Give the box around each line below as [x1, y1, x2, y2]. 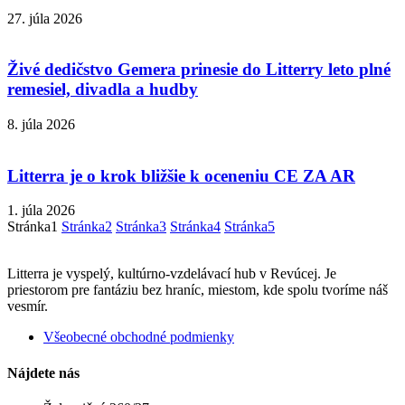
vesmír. [7, 298, 48, 315]
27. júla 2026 [7, 10, 82, 26]
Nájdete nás [7, 364, 80, 381]
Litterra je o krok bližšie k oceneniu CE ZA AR [7, 165, 355, 185]
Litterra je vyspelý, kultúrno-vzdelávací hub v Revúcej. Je [7, 266, 336, 282]
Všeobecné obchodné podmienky [43, 329, 234, 345]
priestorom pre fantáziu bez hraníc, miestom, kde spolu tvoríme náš [7, 282, 388, 298]
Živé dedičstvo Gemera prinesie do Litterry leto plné [7, 60, 391, 80]
